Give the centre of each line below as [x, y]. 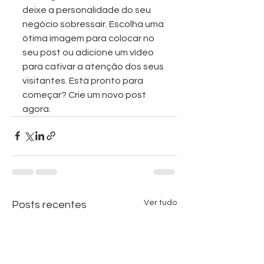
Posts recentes [49, 204]
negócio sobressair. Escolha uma [94, 24]
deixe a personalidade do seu [88, 10]
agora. [37, 109]
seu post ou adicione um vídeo [89, 52]
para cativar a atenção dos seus [94, 66]
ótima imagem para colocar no [89, 38]
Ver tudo [160, 202]
